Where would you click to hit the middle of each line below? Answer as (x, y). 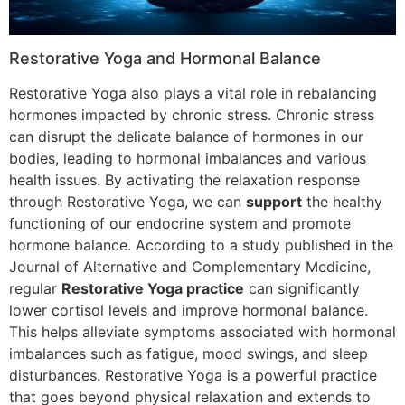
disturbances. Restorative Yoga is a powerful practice (193, 375)
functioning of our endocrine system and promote (180, 223)
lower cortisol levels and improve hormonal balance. (188, 310)
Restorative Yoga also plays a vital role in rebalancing (193, 93)
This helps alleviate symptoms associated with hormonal (202, 331)
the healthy (342, 201)
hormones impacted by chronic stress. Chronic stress (192, 114)
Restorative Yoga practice (153, 288)
